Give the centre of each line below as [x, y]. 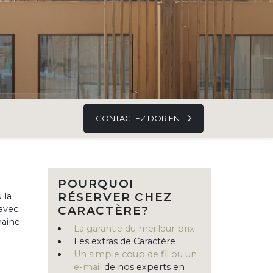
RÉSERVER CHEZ [115, 197]
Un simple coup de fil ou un [135, 254]
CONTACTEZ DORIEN [139, 119]
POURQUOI [96, 184]
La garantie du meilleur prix [134, 229]
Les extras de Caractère [125, 242]
